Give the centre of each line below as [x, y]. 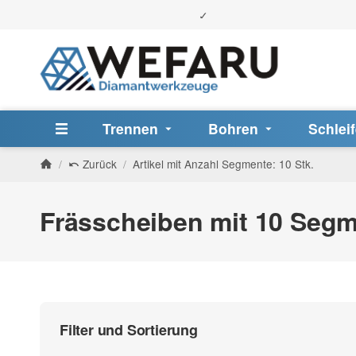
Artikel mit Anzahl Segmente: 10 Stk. [223, 163]
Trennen [130, 128]
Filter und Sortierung [129, 330]
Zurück [98, 163]
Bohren [233, 128]
